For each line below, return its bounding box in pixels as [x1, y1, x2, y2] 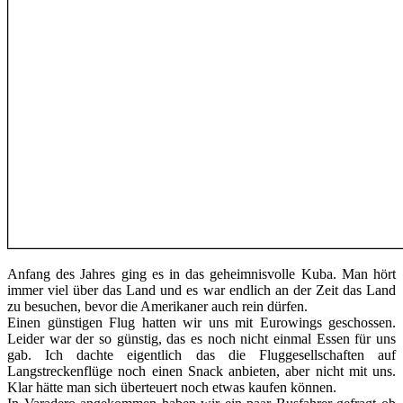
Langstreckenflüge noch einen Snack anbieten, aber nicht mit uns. [7, 363, 396, 380]
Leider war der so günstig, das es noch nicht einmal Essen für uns [7, 331, 396, 347]
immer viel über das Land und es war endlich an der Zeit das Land [7, 282, 396, 299]
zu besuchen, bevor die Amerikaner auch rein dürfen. [7, 299, 308, 315]
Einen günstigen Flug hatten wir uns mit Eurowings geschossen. [7, 315, 396, 331]
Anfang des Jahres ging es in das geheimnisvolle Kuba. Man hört [7, 266, 396, 282]
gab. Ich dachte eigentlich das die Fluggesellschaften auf [7, 347, 396, 363]
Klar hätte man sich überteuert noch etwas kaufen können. [7, 380, 336, 396]
